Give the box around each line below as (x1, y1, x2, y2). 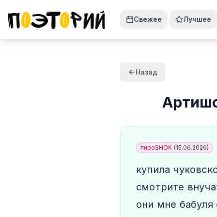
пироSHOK (140, 144, 172, 151)
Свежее (134, 15, 162, 23)
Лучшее (183, 15, 211, 23)
